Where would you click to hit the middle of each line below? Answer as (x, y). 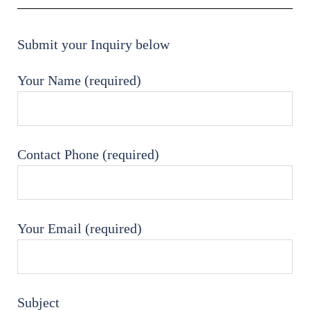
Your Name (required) (79, 81)
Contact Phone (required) (88, 155)
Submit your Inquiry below (93, 45)
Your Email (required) (80, 229)
